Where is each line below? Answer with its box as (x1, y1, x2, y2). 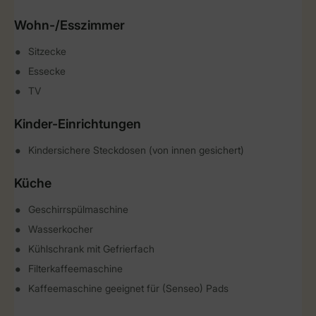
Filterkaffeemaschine (28, 262, 123, 274)
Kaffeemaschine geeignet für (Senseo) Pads (28, 282, 229, 294)
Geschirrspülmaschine (28, 203, 128, 215)
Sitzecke (28, 45, 66, 57)
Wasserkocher (28, 223, 93, 235)
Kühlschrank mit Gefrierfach (28, 243, 154, 255)
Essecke (28, 65, 66, 77)
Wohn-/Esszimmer (14, 18, 125, 32)
